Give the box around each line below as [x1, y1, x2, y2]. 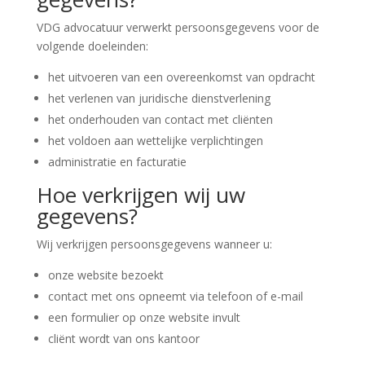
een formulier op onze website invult [47, 310, 240, 325]
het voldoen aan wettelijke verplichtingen [47, 133, 263, 148]
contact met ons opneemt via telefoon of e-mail [47, 288, 303, 304]
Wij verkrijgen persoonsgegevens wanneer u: [36, 236, 272, 252]
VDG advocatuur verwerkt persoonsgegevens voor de [36, 20, 319, 35]
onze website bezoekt [47, 267, 164, 283]
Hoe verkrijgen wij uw [36, 180, 245, 209]
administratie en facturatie [47, 154, 187, 169]
